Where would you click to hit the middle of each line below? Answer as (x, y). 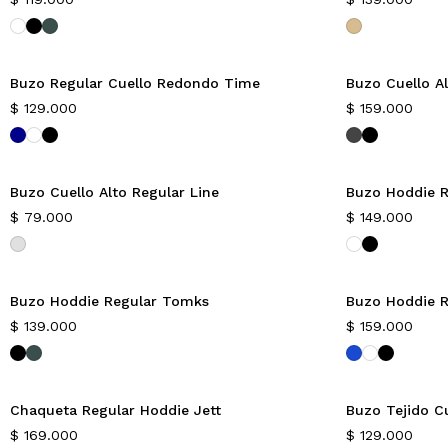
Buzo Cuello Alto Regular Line (114, 192)
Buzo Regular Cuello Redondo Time (135, 83)
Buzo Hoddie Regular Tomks (109, 301)
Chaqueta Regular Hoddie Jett (115, 410)
